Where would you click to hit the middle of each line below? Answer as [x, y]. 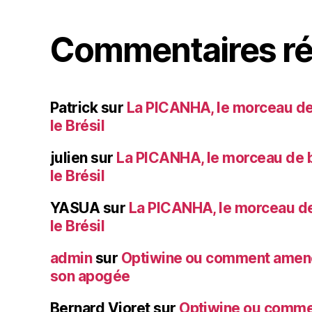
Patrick [74, 107]
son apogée [90, 276]
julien [69, 157]
